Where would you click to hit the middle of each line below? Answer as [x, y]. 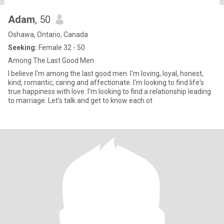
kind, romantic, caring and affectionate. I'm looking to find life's [106, 82]
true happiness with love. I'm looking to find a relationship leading [109, 91]
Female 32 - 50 [61, 47]
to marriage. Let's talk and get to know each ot [80, 100]
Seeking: [22, 47]
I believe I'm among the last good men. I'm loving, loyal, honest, [106, 73]
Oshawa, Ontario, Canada [48, 34]
